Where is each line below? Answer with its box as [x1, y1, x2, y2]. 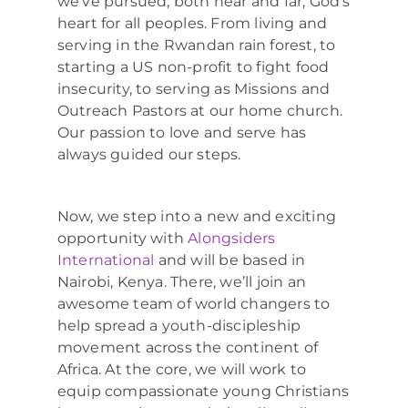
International [56, 250, 155, 269]
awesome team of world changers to [56, 294, 331, 312]
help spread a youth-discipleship [56, 316, 301, 334]
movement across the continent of [56, 338, 319, 356]
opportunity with [56, 229, 189, 247]
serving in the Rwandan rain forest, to [56, 36, 336, 54]
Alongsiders [188, 229, 276, 247]
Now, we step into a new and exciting [56, 207, 336, 225]
